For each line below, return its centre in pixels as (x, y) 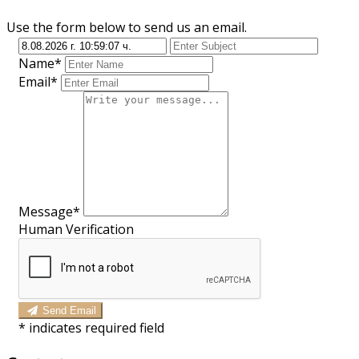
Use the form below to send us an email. (127, 27)
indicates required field (97, 327)
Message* (49, 211)
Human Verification (76, 229)
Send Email (70, 310)
